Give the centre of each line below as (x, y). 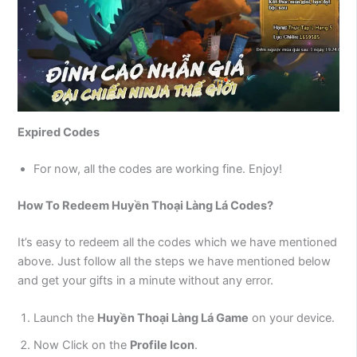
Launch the (66, 318)
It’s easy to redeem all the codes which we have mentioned (178, 242)
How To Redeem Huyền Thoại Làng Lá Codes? (146, 206)
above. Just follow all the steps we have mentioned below (175, 261)
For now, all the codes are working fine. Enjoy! (158, 169)
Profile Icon (163, 345)
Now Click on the (82, 345)
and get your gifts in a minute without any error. (146, 280)
